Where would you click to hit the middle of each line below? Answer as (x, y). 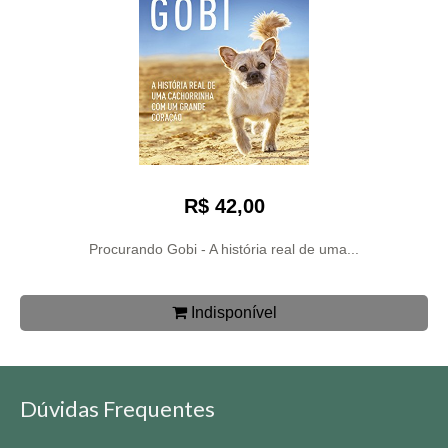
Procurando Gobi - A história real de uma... (224, 248)
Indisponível (231, 312)
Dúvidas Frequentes (117, 408)
